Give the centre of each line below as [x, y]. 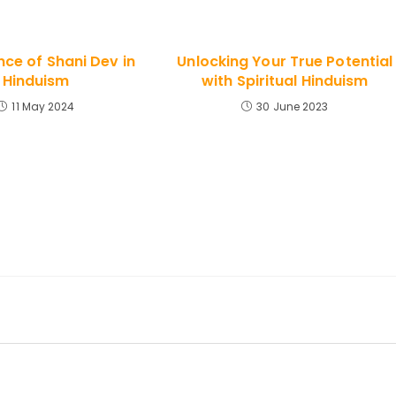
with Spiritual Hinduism [285, 81]
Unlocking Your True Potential [285, 61]
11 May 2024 [43, 107]
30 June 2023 [293, 107]
